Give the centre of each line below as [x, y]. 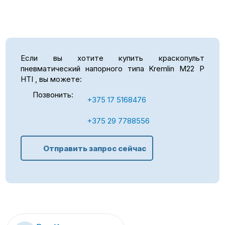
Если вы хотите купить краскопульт [113, 58]
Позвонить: [53, 94]
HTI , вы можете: [51, 79]
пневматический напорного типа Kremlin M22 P [113, 68]
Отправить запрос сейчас [94, 148]
